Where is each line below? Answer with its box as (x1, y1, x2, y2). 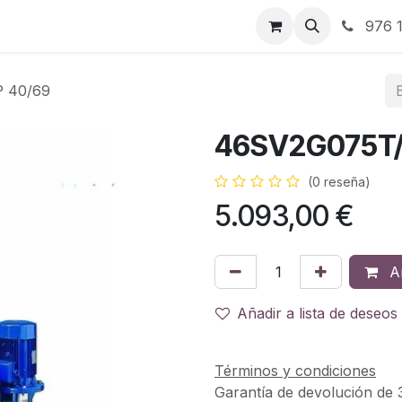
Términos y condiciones (214, 361, 376, 380)
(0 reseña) (308, 174, 371, 189)
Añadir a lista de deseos (237, 304, 398, 322)
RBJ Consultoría (127, 17, 240, 35)
